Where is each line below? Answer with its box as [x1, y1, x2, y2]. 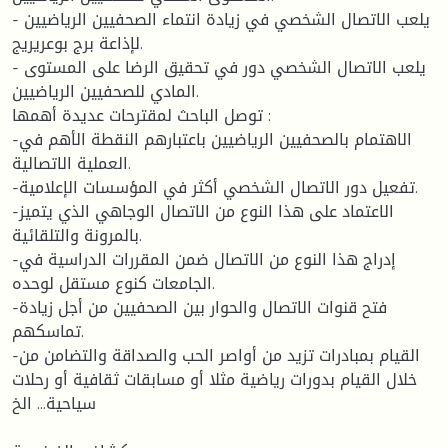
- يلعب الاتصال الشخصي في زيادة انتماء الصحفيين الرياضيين [12, 3, 24, 35]
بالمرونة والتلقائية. [12, 219, 139, 251]
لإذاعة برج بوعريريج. [12, 27, 140, 59]
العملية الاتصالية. [12, 147, 128, 179]
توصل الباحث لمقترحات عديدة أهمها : [12, 99, 263, 131]
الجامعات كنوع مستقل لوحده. [12, 267, 212, 299]
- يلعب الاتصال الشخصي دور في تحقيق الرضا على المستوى [12, 51, 24, 83]
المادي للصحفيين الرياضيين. [12, 75, 196, 107]
